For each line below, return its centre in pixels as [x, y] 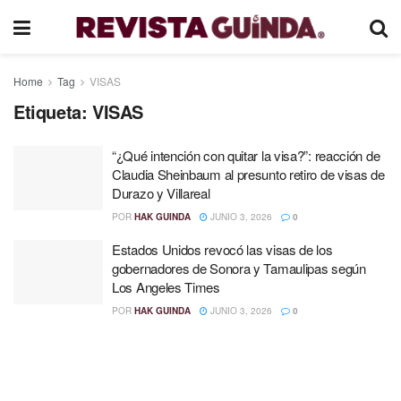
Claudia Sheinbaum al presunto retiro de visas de [248, 174]
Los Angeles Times [166, 287]
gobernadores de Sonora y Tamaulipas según [239, 268]
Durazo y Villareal [161, 193]
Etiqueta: [53, 111]
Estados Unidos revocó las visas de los [222, 249]
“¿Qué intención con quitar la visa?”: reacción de [246, 155]
